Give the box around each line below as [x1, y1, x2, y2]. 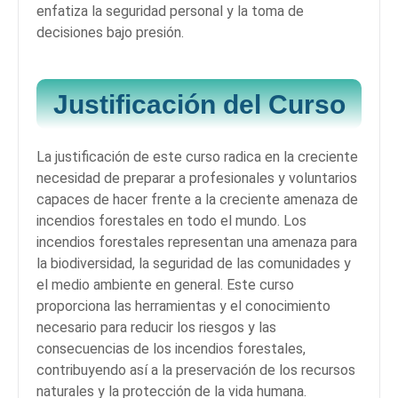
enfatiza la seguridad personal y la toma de [36, 3, 304, 20]
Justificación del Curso [52, 89, 346, 120]
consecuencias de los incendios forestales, [36, 340, 306, 358]
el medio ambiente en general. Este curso [36, 276, 294, 294]
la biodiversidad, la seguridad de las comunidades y [36, 255, 351, 273]
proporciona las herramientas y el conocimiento [36, 298, 330, 315]
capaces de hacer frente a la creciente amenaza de [36, 191, 358, 209]
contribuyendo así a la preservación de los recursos [36, 362, 355, 379]
